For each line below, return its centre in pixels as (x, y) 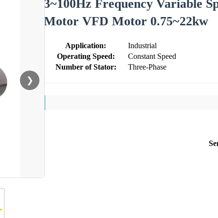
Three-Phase (147, 67)
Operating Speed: (86, 56)
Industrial (142, 45)
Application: (86, 45)
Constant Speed (152, 56)
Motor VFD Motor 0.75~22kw (126, 21)
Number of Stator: (86, 67)
